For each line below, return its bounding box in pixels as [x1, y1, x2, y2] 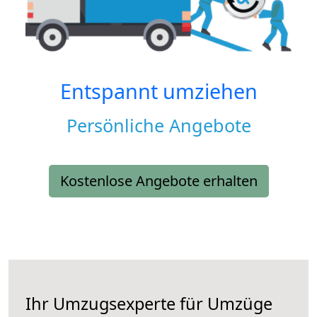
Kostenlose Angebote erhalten [59, 171, 258, 191]
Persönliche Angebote [66, 113, 251, 138]
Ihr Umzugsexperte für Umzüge [25, 292, 272, 316]
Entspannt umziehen [59, 77, 258, 105]
